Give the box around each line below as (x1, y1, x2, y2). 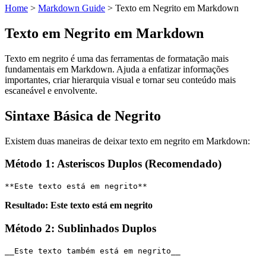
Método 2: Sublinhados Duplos (5, 221, 156, 235)
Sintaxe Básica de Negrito (5, 107, 161, 123)
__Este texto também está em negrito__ (5, 246, 180, 255)
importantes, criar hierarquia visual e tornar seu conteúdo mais (5, 74, 236, 85)
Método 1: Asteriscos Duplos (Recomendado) (5, 157, 221, 170)
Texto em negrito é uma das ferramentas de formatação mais (5, 53, 229, 64)
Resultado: (5, 200, 48, 211)
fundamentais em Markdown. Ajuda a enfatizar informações (5, 64, 229, 74)
